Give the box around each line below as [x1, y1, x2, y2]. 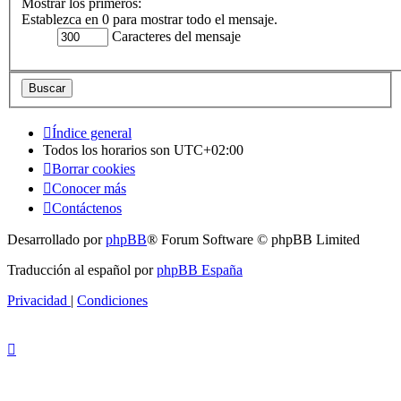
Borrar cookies [52, 160, 135, 176]
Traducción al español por [7, 261, 157, 277]
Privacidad [7, 292, 67, 308]
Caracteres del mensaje [108, 29, 241, 45]
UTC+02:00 [174, 141, 243, 158]
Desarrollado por [7, 231, 106, 247]
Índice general [52, 124, 132, 141]
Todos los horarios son [43, 141, 174, 158]
